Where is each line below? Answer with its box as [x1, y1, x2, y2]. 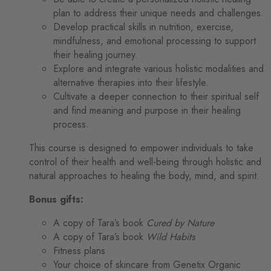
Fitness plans [53, 243, 105, 258]
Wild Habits [146, 229, 195, 244]
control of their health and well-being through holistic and [29, 154, 261, 169]
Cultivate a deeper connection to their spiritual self [53, 89, 259, 103]
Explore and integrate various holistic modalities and [53, 61, 264, 76]
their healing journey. [53, 47, 138, 62]
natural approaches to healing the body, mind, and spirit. [29, 168, 260, 183]
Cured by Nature [146, 215, 214, 230]
